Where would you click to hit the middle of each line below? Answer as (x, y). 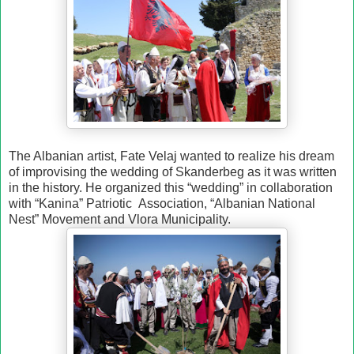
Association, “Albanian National (227, 203)
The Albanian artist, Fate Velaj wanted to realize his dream (171, 156)
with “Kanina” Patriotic (72, 203)
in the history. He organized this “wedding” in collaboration (171, 187)
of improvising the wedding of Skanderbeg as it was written (173, 171)
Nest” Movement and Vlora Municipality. (120, 219)
